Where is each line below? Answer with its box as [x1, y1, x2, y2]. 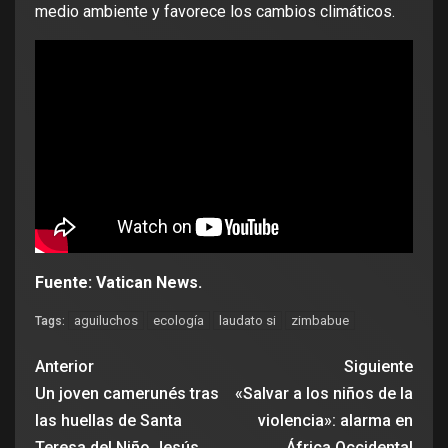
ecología [153, 312, 204, 328]
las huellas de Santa [35, 410, 182, 430]
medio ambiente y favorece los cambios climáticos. [35, 2, 395, 22]
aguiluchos [74, 312, 138, 328]
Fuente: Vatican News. [35, 272, 202, 292]
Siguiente [344, 356, 413, 376]
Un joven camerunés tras [35, 383, 219, 403]
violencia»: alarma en [258, 410, 413, 430]
